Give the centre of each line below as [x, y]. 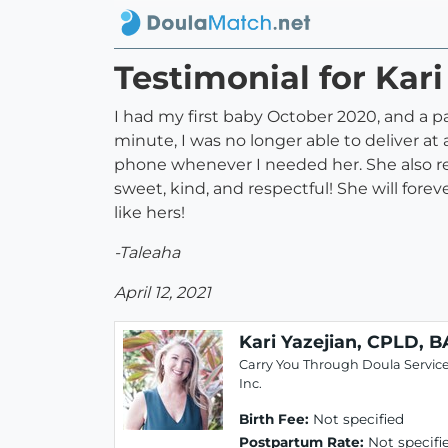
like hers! [149, 213]
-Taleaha [147, 253]
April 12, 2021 [162, 293]
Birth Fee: [274, 419]
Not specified [356, 419]
